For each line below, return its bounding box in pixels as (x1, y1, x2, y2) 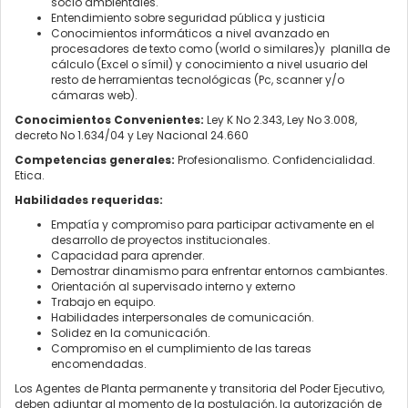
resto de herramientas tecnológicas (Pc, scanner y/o (51, 72, 344, 88)
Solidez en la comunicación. (51, 325, 210, 342)
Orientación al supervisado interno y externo (51, 279, 295, 295)
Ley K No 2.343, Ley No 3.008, (207, 112, 357, 128)
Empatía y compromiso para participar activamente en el (51, 217, 374, 233)
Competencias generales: (15, 152, 175, 168)
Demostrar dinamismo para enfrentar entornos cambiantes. (51, 263, 388, 280)
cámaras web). (51, 87, 138, 104)
